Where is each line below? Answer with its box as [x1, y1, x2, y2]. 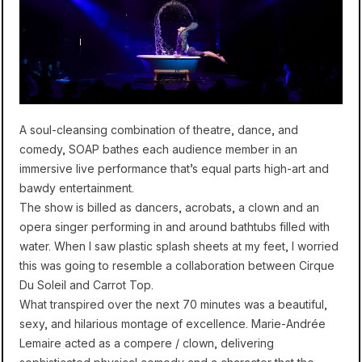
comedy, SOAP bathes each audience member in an [19, 142, 297, 156]
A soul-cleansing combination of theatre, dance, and [19, 123, 298, 137]
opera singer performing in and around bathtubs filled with [19, 220, 330, 234]
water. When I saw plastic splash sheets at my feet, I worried [19, 239, 339, 253]
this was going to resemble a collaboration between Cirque [19, 259, 335, 272]
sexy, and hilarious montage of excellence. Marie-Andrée [19, 317, 326, 330]
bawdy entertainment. [19, 181, 134, 195]
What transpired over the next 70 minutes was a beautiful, [19, 297, 327, 311]
